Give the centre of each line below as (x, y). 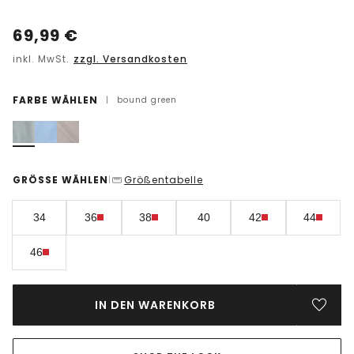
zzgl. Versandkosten (130, 58)
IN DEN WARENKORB (155, 305)
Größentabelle (164, 179)
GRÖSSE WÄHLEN (60, 179)
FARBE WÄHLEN (55, 100)
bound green (147, 100)
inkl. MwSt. (43, 58)
